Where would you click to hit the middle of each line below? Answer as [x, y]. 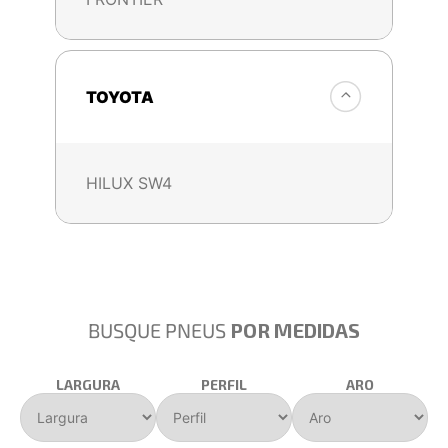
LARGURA [88, 384]
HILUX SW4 [129, 182]
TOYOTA [120, 96]
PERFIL [224, 384]
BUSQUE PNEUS [159, 329]
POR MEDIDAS [295, 329]
